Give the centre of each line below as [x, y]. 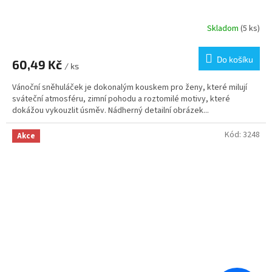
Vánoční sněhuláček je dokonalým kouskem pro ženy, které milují [130, 87]
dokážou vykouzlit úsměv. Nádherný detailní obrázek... [110, 110]
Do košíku [235, 59]
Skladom [224, 29]
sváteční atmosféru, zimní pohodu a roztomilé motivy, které [121, 99]
